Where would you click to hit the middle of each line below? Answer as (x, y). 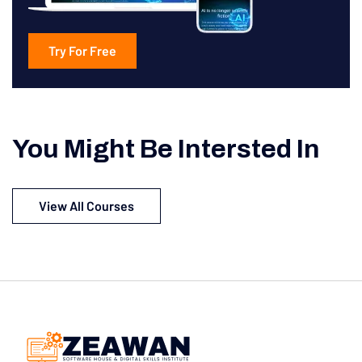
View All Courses (86, 205)
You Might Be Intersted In (166, 149)
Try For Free (82, 50)
